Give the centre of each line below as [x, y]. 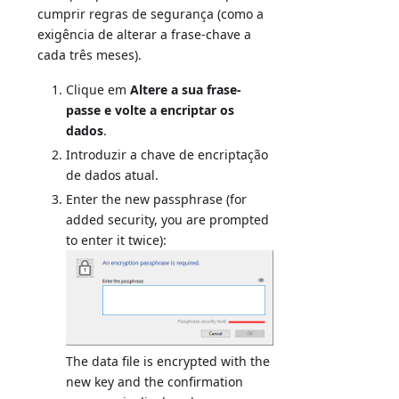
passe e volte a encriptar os [151, 110]
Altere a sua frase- [186, 90]
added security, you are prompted [168, 220]
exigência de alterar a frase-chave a [145, 35]
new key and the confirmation [155, 382]
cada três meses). [90, 55]
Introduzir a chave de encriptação [167, 155]
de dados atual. [113, 175]
